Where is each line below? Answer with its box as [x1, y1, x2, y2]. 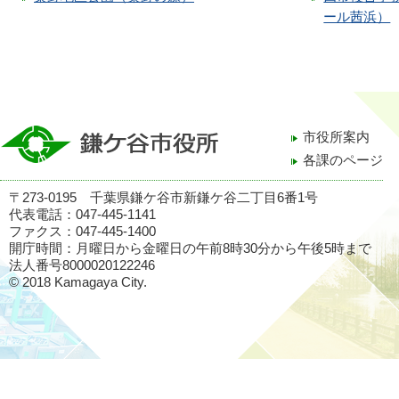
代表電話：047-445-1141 [9, 207, 156, 222]
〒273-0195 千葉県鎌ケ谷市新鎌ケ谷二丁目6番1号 [9, 190, 318, 205]
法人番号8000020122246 [9, 257, 155, 273]
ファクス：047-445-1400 [9, 224, 156, 239]
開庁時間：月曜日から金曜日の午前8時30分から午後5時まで [9, 240, 371, 256]
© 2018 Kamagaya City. [9, 275, 147, 290]
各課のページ [303, 152, 383, 167]
